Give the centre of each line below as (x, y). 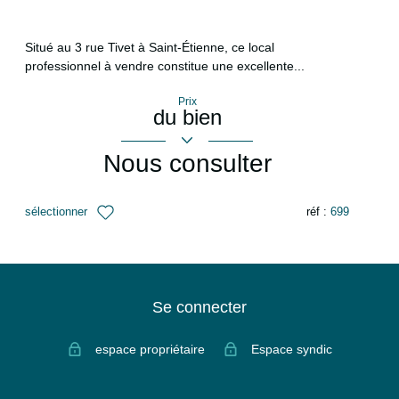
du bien (187, 117)
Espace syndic (291, 350)
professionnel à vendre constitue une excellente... (165, 65)
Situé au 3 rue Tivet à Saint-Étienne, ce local (150, 47)
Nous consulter (187, 163)
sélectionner (56, 212)
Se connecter (199, 308)
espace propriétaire (151, 350)
